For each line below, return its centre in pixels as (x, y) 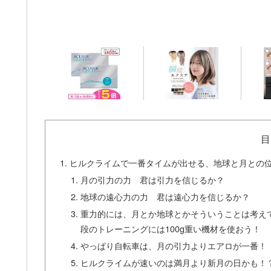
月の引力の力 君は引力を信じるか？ (152, 180)
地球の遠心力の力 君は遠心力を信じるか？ (165, 197)
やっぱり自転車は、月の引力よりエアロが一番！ (173, 245)
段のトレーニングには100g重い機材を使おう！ (170, 228)
